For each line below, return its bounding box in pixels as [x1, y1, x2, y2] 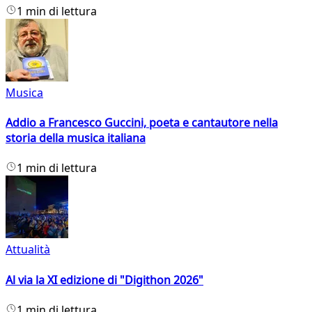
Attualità [6, 242, 50, 258]
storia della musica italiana [6, 130, 146, 146]
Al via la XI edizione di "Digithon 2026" [6, 272, 203, 288]
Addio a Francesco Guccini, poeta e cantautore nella [6, 115, 278, 130]
